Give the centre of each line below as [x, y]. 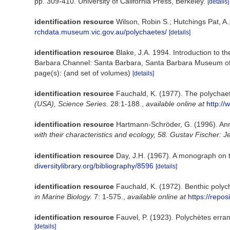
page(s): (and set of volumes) [83, 73]
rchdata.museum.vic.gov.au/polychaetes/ [101, 32]
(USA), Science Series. [71, 104]
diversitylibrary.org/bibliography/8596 [94, 166]
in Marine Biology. [63, 196]
